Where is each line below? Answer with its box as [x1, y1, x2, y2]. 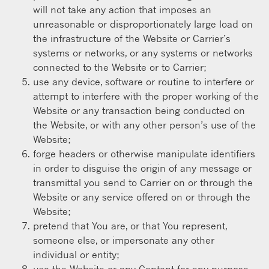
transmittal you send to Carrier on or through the [33, 176, 253, 189]
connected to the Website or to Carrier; [33, 61, 207, 73]
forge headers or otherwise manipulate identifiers [33, 147, 255, 160]
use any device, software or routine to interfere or [33, 75, 254, 88]
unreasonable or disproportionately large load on [33, 17, 253, 30]
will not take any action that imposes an [33, 3, 211, 16]
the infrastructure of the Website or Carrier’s [33, 32, 231, 44]
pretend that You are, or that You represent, [33, 219, 227, 232]
